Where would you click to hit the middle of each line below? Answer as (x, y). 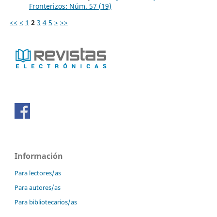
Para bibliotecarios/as (46, 202)
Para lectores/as (38, 173)
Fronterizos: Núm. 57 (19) (70, 6)
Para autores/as (38, 187)
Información (39, 156)
